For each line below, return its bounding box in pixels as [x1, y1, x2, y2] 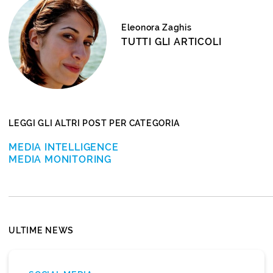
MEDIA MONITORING [9, 153, 112, 165]
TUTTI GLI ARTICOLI [121, 36, 222, 48]
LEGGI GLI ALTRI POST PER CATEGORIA [9, 118, 180, 128]
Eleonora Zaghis [121, 23, 192, 33]
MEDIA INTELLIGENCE [9, 141, 119, 153]
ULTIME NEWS [9, 225, 74, 235]
